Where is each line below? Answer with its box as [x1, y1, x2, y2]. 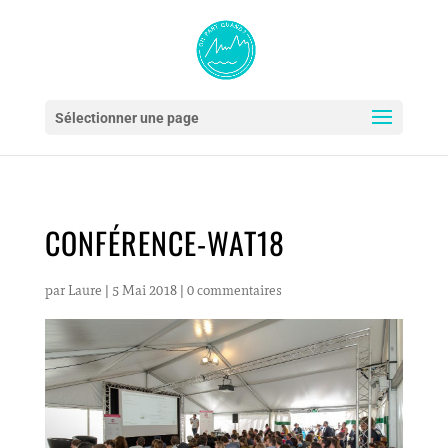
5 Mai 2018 [111, 282, 177, 299]
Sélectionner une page [54, 110, 199, 126]
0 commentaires [186, 282, 282, 299]
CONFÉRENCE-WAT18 [44, 220, 285, 265]
